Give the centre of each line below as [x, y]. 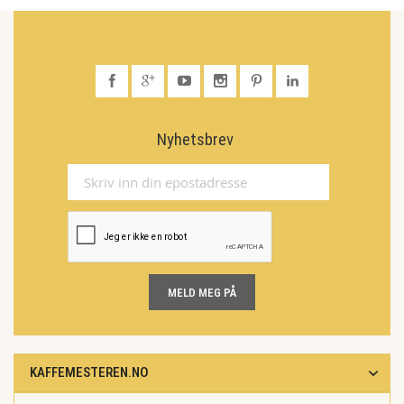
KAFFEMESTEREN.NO [89, 372]
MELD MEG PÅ [202, 293]
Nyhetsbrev [195, 140]
